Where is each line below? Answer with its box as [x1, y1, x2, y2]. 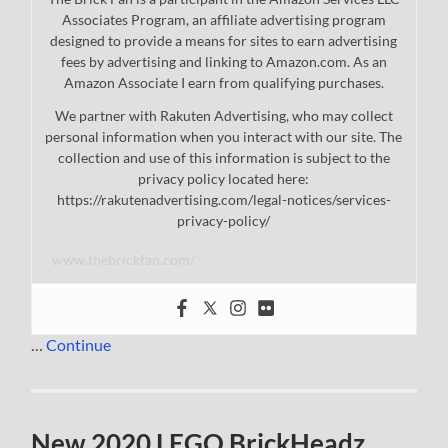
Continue [46, 335, 112, 355]
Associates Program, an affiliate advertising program [61, 11, 386, 29]
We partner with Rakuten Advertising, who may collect [54, 107, 393, 125]
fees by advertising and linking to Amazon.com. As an [60, 53, 387, 71]
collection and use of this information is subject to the [57, 149, 390, 167]
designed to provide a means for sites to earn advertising [50, 32, 398, 50]
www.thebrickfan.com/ [52, 251, 196, 269]
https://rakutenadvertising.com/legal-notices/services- [56, 191, 391, 209]
